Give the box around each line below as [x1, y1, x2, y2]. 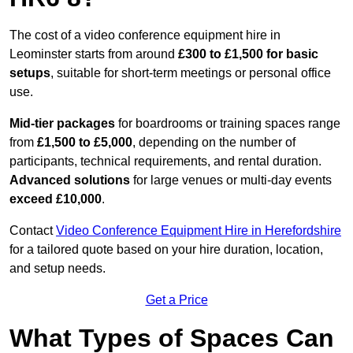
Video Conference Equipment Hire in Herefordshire [56, 224, 341, 238]
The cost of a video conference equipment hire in [9, 28, 281, 43]
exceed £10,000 [9, 192, 102, 206]
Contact [9, 224, 56, 238]
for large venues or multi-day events [130, 173, 332, 188]
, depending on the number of [132, 136, 295, 150]
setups [9, 66, 50, 80]
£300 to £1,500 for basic [175, 47, 318, 61]
